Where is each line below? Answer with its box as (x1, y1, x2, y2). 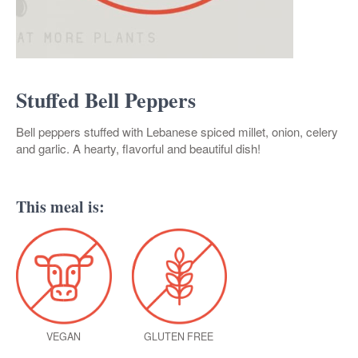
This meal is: (16, 195, 105, 219)
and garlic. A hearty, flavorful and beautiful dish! (16, 140, 261, 157)
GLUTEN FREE (144, 328, 214, 344)
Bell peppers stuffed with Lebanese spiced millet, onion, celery (16, 123, 338, 141)
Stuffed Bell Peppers (16, 85, 196, 116)
